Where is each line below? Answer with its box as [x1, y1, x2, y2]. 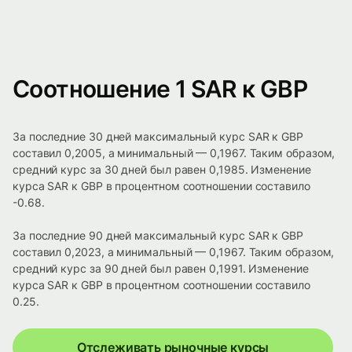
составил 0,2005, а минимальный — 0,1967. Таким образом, [13, 146, 335, 160]
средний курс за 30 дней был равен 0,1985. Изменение [13, 163, 311, 177]
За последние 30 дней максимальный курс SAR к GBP [13, 130, 303, 144]
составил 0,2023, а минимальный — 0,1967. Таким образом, [13, 245, 335, 259]
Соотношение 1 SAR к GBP [13, 75, 308, 104]
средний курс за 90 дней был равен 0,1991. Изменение [13, 262, 309, 276]
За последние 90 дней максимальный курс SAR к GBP [13, 229, 303, 243]
